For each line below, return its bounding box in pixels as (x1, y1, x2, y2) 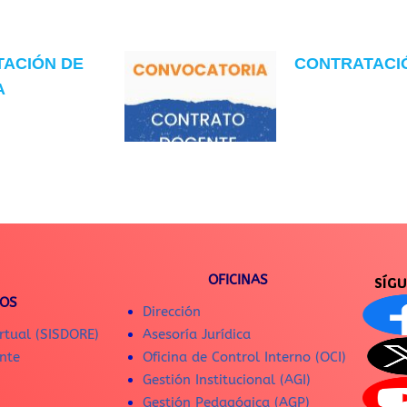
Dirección (143, 303, 202, 320)
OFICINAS (207, 271, 268, 288)
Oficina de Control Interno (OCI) (143, 348, 347, 365)
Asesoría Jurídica (143, 325, 252, 342)
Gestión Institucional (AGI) (143, 371, 312, 388)
